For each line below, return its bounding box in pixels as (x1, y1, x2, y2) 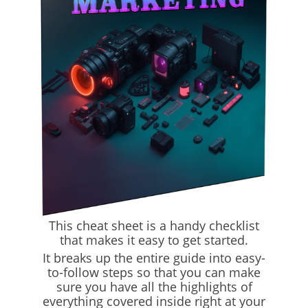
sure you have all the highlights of (56, 278, 252, 295)
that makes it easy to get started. (60, 231, 248, 248)
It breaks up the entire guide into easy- (43, 249, 265, 266)
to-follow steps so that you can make (47, 263, 261, 280)
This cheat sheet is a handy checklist (49, 217, 259, 234)
